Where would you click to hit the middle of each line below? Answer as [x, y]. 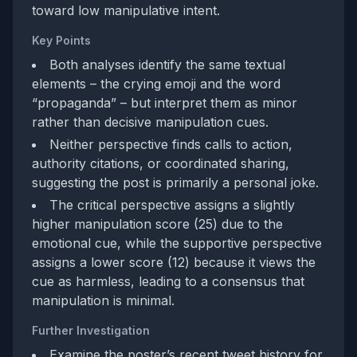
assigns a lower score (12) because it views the [174, 262]
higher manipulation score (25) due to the [157, 224]
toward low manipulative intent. [126, 10]
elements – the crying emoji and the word [156, 84]
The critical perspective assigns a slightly [172, 205]
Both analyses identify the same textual [167, 65]
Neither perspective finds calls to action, [171, 144]
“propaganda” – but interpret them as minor [165, 103]
